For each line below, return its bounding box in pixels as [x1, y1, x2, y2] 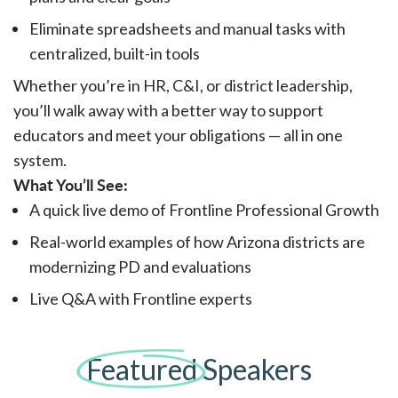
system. [13, 150, 67, 171]
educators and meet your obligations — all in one [13, 125, 343, 146]
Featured [85, 352, 197, 387]
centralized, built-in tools [29, 44, 200, 64]
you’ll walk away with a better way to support [13, 100, 323, 121]
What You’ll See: [13, 173, 128, 196]
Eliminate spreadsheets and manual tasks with [29, 19, 346, 39]
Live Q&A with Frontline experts [29, 289, 252, 309]
